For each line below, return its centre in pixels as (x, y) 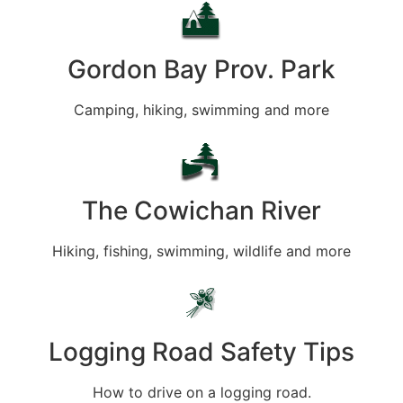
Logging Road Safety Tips (201, 351)
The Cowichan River (201, 210)
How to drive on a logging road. (201, 392)
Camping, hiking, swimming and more (201, 109)
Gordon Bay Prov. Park (201, 69)
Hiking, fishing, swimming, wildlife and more (201, 251)
